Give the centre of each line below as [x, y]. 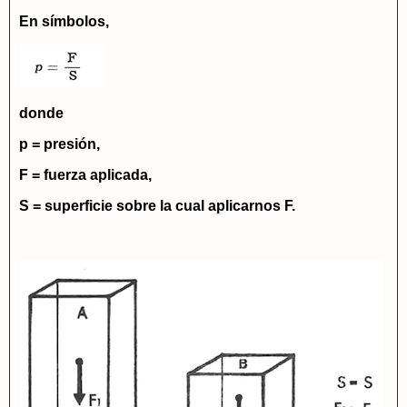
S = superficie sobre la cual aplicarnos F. [157, 206]
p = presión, [60, 144]
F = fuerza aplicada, [85, 175]
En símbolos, [64, 21]
